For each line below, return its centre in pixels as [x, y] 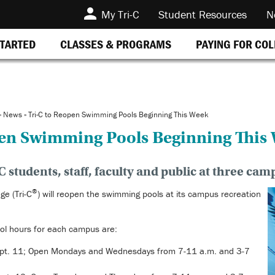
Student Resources [203, 14]
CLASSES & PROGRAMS [116, 44]
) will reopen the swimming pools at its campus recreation [149, 193]
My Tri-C [120, 14]
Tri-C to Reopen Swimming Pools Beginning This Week [118, 114]
